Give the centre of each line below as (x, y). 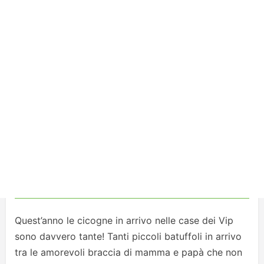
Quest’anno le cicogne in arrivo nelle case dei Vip (124, 220)
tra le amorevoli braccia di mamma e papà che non (128, 252)
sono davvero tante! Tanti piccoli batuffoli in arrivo (128, 236)
